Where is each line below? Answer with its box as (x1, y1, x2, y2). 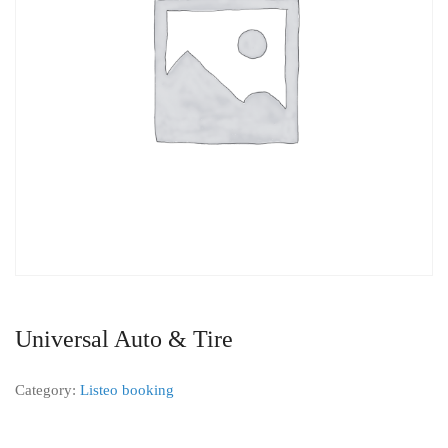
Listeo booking (80, 382, 174, 398)
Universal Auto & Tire (15, 326, 233, 352)
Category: (15, 382, 80, 398)
